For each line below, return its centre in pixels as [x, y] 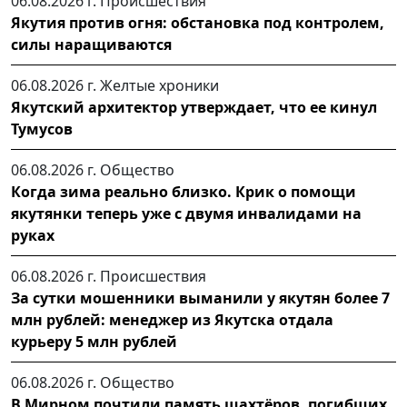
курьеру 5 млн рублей [94, 341]
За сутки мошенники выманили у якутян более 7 [200, 298]
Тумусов [42, 129]
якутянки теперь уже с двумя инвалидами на [186, 213]
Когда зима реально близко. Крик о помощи [184, 191]
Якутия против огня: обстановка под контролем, [198, 22]
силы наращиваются [91, 44]
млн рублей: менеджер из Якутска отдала [172, 319]
